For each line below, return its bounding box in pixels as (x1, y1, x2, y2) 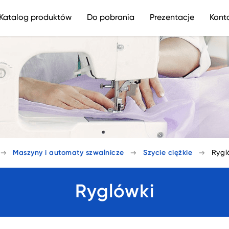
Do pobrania (87, 14, 134, 22)
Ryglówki (75, 183, 154, 201)
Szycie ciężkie (143, 149, 193, 156)
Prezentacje (150, 14, 194, 22)
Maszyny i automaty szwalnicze (13, 149, 124, 156)
